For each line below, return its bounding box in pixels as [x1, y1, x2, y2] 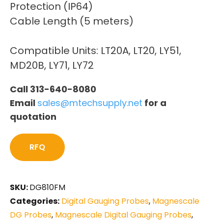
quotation [10, 110, 56, 123]
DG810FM [29, 181, 65, 193]
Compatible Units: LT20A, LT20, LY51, [10, 43, 181, 57]
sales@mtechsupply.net [37, 96, 142, 109]
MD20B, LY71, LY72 [10, 58, 94, 72]
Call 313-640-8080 [10, 82, 96, 95]
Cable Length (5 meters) [10, 14, 134, 28]
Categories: [10, 195, 59, 207]
